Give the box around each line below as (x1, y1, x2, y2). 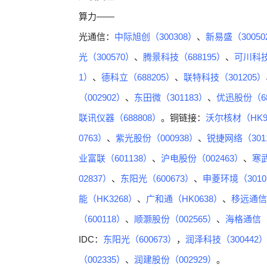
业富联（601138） (79, 153, 152, 163)
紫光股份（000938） (116, 133, 198, 143)
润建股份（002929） (134, 254, 216, 265)
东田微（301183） (134, 92, 207, 103)
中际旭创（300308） (114, 32, 197, 42)
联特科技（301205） (184, 72, 266, 82)
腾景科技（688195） (143, 52, 225, 62)
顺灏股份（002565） (134, 214, 216, 224)
